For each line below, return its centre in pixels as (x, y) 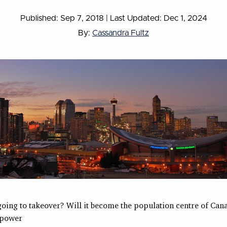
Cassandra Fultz (121, 33)
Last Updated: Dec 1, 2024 (158, 18)
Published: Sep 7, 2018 (63, 18)
